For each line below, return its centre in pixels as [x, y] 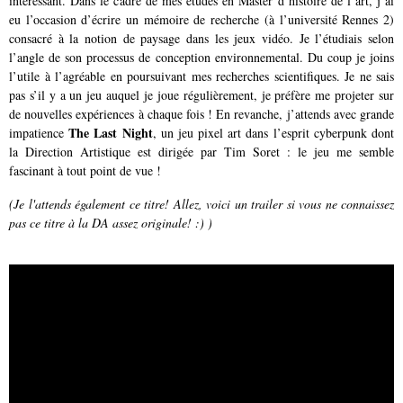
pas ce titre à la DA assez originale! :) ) [111, 223]
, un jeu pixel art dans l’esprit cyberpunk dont [273, 133]
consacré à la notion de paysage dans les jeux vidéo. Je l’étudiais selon [201, 38]
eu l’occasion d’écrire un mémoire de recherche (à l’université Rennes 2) [201, 19]
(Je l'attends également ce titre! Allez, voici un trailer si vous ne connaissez [201, 204]
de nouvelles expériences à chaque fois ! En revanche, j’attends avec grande [201, 114]
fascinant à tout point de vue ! [85, 170]
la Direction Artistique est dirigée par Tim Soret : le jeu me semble [201, 152]
